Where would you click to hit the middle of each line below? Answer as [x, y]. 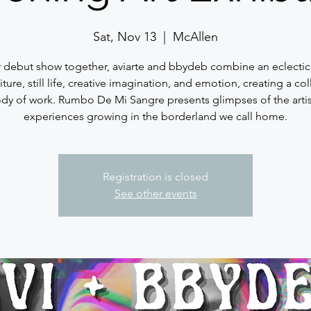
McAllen [195, 37]
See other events [155, 194]
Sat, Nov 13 [125, 37]
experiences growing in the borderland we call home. [155, 117]
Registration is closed [155, 177]
